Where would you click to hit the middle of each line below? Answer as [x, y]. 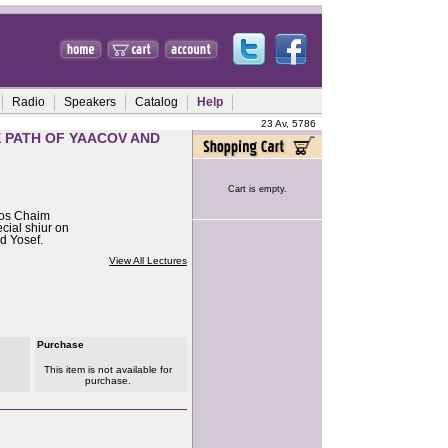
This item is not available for [107, 369]
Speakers [90, 102]
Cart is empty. [257, 189]
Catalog [156, 102]
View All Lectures [148, 260]
